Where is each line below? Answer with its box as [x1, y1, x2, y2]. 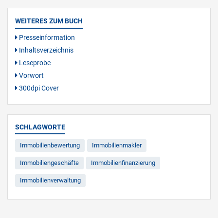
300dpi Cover [18, 84, 59, 92]
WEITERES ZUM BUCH [15, 17, 83, 25]
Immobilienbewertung [20, 142, 80, 149]
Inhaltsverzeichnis [18, 46, 73, 54]
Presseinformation [18, 34, 75, 42]
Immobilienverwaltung [20, 177, 81, 184]
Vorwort [18, 72, 44, 80]
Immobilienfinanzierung [91, 159, 155, 167]
